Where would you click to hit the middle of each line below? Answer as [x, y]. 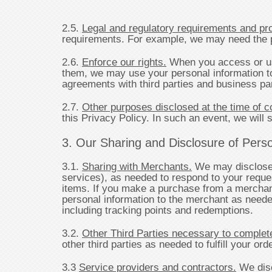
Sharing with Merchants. [137, 166]
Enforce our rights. [124, 62]
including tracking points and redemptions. [158, 210]
